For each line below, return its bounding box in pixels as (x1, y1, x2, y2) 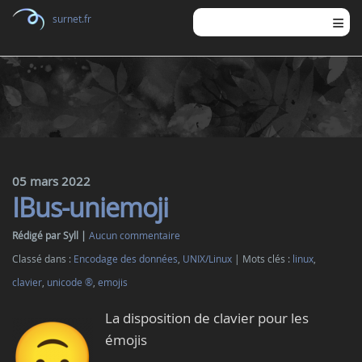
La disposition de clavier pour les (105, 309, 309, 327)
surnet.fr (53, 12, 91, 26)
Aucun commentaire (89, 229, 180, 242)
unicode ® (47, 276, 93, 288)
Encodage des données (74, 253, 178, 265)
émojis (105, 330, 147, 349)
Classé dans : (12, 253, 74, 265)
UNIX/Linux (183, 253, 232, 265)
